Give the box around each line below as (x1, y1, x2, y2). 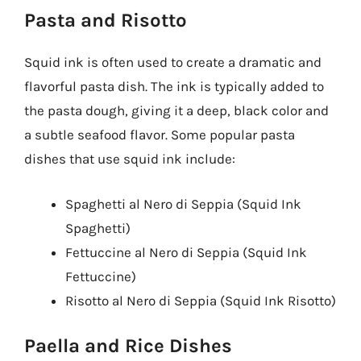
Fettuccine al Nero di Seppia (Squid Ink (65, 243, 307, 260)
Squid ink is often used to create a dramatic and (24, 54, 322, 70)
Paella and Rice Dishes (24, 334, 232, 357)
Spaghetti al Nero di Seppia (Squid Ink (65, 195, 301, 212)
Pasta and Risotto (24, 9, 187, 31)
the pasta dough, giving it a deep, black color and (24, 102, 329, 118)
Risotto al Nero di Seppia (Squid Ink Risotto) (65, 292, 336, 309)
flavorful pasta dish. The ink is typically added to (24, 78, 324, 94)
